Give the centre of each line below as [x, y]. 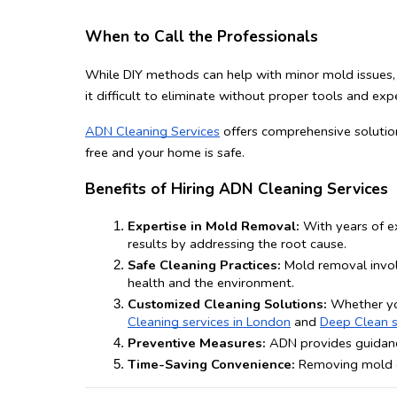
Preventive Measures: [197, 343]
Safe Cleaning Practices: [204, 265]
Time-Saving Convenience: [211, 365]
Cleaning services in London [209, 322]
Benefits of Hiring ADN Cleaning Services [237, 189]
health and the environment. [211, 283]
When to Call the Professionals [202, 36]
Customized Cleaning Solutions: [227, 304]
